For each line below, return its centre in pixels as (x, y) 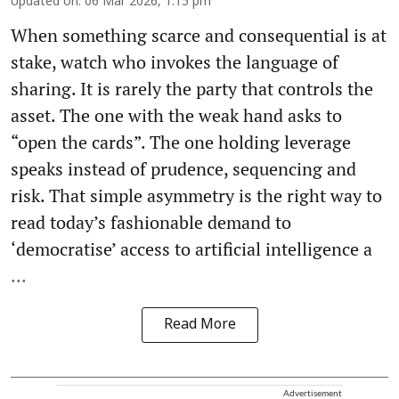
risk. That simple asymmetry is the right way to (196, 195)
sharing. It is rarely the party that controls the (192, 88)
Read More (199, 325)
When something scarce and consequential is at (199, 35)
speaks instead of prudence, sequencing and (183, 168)
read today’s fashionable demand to (151, 222)
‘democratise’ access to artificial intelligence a (191, 248)
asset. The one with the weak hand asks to (176, 115)
